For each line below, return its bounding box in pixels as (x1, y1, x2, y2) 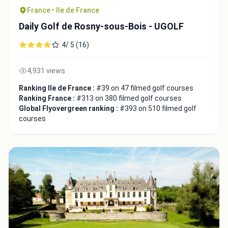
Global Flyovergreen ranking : (19, 104, 120, 112)
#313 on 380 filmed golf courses (76, 94, 182, 102)
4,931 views (27, 66, 65, 75)
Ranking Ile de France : (19, 83, 96, 92)
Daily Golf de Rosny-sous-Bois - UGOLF (19, 20, 184, 32)
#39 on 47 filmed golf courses (96, 83, 193, 92)
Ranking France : (19, 94, 76, 102)
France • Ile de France (27, 6, 99, 14)
